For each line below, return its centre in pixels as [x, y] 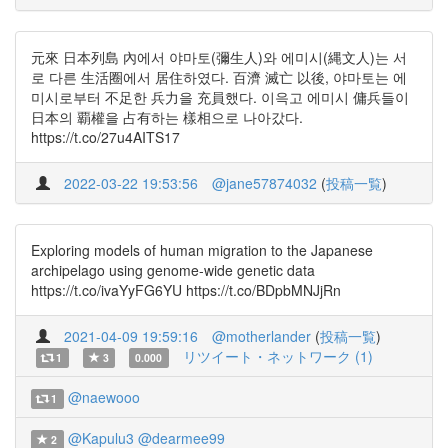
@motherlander [261, 336]
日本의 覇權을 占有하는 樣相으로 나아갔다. [167, 117]
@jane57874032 [264, 183]
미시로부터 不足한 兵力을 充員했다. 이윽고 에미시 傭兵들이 [220, 97]
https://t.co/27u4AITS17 [105, 137]
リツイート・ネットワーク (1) [277, 356]
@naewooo [103, 397]
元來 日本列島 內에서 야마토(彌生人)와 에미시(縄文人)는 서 [219, 57]
